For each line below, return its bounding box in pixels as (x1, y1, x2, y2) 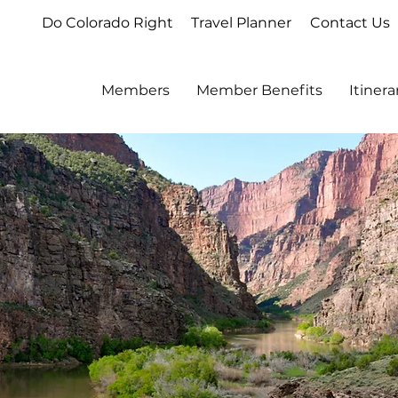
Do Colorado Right (42, 14, 173, 31)
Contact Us (310, 14, 390, 31)
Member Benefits (196, 82, 322, 99)
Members (101, 82, 170, 99)
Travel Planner (191, 14, 291, 31)
